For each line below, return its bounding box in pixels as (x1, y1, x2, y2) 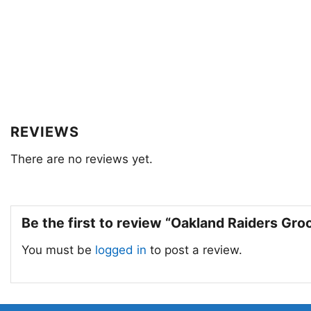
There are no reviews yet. (10, 151, 153, 166)
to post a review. (146, 242, 242, 257)
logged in (95, 242, 146, 257)
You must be (22, 242, 95, 257)
